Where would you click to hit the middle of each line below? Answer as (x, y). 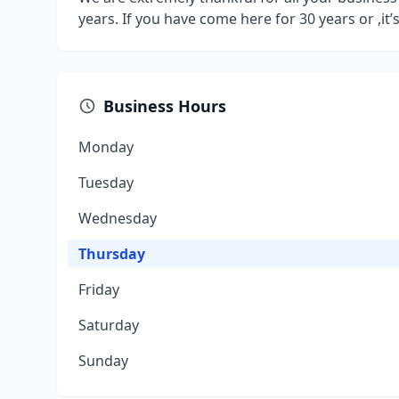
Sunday (103, 361)
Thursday (112, 254)
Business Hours (165, 106)
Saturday (109, 325)
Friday (99, 289)
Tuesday (106, 183)
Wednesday (118, 218)
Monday (106, 147)
